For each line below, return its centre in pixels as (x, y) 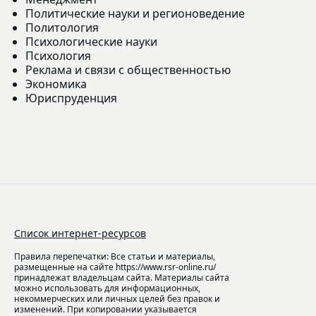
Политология (62, 27)
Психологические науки (91, 41)
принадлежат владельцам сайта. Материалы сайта (122, 277)
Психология (58, 55)
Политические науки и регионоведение (135, 13)
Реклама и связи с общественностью (128, 69)
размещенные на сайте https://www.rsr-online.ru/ (115, 267)
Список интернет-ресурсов (80, 233)
